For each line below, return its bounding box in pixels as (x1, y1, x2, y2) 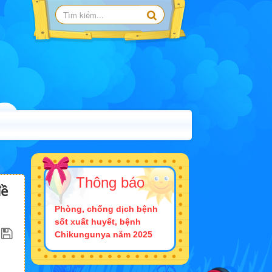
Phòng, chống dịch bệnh (55, 204, 158, 214)
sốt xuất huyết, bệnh (55, 217, 141, 227)
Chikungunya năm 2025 (55, 229, 152, 240)
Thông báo (75, 174, 144, 191)
